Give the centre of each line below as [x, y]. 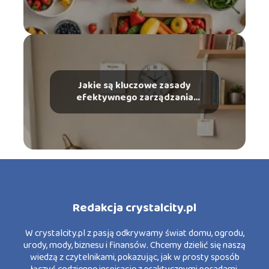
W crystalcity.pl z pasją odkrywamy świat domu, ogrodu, [134, 233]
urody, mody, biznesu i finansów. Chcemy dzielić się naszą [134, 245]
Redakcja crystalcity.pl [134, 208]
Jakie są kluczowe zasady [134, 85]
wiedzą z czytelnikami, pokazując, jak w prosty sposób [134, 257]
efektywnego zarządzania [134, 97]
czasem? [134, 109]
